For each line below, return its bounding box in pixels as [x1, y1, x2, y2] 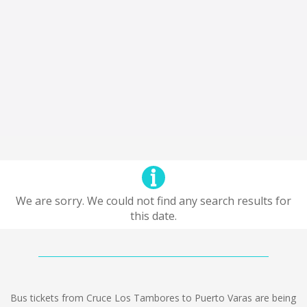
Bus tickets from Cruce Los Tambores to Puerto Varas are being [10, 291, 296, 304]
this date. [130, 208, 177, 223]
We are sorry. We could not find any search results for [16, 193, 291, 208]
